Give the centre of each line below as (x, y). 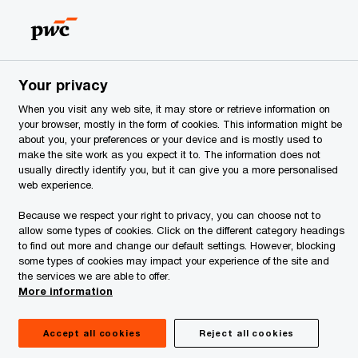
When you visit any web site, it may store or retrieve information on (174, 109)
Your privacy (63, 85)
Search (311, 48)
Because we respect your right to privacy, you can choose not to (169, 215)
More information (66, 291)
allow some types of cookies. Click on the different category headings (181, 230)
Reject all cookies (247, 333)
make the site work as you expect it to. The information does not (169, 154)
